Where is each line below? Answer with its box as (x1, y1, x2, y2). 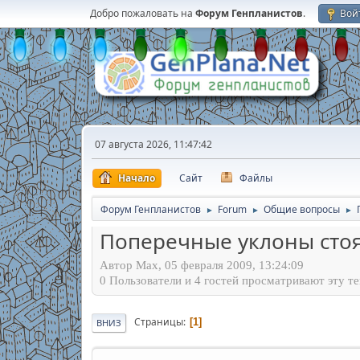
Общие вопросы (263, 202, 340, 216)
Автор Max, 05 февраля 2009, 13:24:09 (99, 258, 304, 272)
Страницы (133, 315, 183, 329)
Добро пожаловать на (89, 6, 195, 20)
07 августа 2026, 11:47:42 (94, 137, 212, 151)
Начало (117, 171, 155, 185)
